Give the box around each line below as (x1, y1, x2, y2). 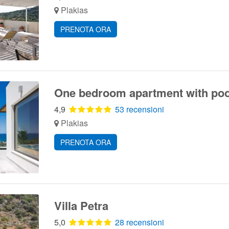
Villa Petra (54, 197, 108, 214)
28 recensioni (114, 216, 164, 228)
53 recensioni (114, 103, 164, 115)
